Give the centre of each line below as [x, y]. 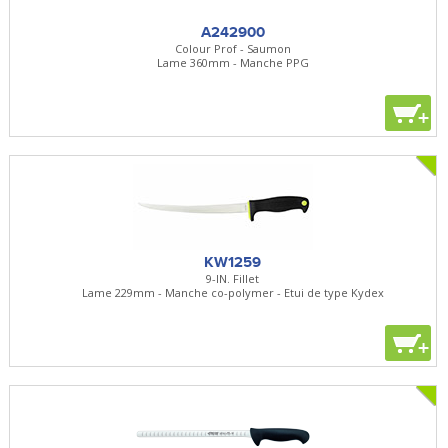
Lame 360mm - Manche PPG [232, 62]
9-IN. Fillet [233, 278]
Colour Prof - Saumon [232, 48]
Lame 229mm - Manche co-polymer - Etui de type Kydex [232, 292]
